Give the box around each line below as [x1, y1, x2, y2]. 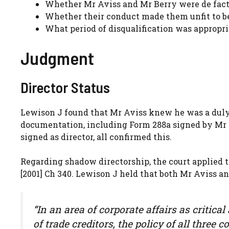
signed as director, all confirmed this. [20, 131, 172, 142]
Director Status [20, 78, 110, 96]
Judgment [20, 47, 94, 68]
